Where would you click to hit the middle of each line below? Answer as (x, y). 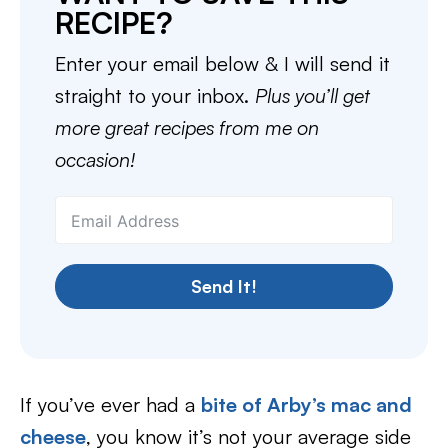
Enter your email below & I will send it (222, 63)
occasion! (95, 159)
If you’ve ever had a (110, 404)
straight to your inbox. (155, 95)
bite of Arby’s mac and (306, 404)
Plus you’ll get (312, 95)
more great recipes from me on (187, 127)
